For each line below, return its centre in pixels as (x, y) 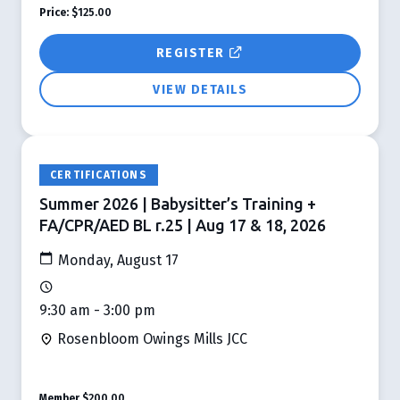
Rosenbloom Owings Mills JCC (150, 338)
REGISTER (192, 53)
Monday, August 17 (117, 260)
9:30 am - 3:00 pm (97, 310)
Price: (54, 12)
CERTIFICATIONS (99, 175)
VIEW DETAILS (200, 89)
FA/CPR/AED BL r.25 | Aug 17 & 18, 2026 (183, 225)
